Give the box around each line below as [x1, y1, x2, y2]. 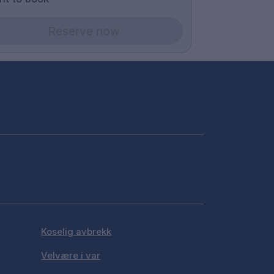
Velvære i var [41, 250, 101, 261]
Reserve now [48, 23, 120, 39]
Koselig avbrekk [41, 226, 112, 237]
